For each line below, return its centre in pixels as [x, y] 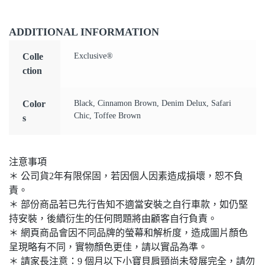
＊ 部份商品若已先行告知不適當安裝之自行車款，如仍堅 [128, 204]
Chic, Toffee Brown [107, 116]
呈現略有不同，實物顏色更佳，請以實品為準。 [108, 247]
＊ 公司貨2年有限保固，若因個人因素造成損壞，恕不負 [126, 176]
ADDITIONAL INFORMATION [84, 32]
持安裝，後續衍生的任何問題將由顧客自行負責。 [113, 219]
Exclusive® [93, 56]
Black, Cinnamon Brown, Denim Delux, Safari [152, 104]
